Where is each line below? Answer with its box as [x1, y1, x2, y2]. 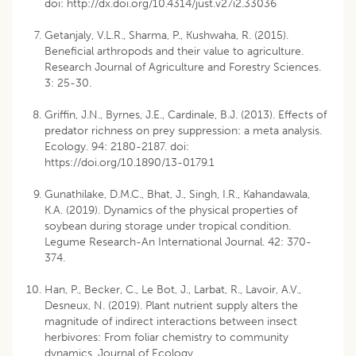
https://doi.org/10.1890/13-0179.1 [44, 155, 215, 169]
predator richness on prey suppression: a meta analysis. [44, 123, 322, 137]
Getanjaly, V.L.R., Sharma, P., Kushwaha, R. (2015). [44, 28, 288, 42]
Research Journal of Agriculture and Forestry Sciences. [44, 60, 321, 74]
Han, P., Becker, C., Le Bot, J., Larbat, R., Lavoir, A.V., [44, 282, 301, 296]
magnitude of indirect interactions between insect [44, 314, 297, 328]
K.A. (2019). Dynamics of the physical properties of [44, 203, 297, 217]
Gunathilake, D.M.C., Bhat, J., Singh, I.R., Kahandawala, [44, 187, 310, 201]
